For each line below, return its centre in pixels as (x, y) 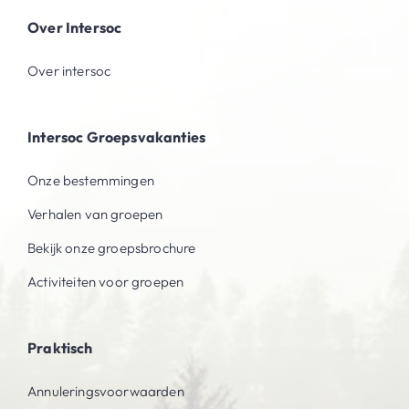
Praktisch (60, 348)
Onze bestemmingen (91, 181)
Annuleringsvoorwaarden (106, 392)
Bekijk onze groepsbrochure (112, 248)
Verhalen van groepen (95, 215)
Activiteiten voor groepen (106, 282)
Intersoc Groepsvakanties (117, 137)
